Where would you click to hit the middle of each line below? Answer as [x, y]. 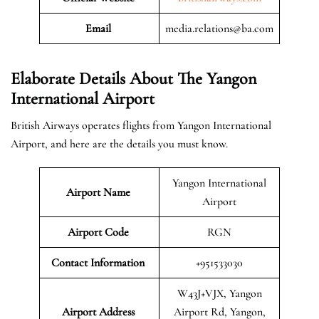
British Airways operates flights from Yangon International [141, 125]
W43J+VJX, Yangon [219, 293]
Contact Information [99, 262]
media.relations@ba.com [219, 28]
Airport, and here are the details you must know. [119, 143]
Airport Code [99, 232]
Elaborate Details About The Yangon [134, 78]
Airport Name [99, 192]
